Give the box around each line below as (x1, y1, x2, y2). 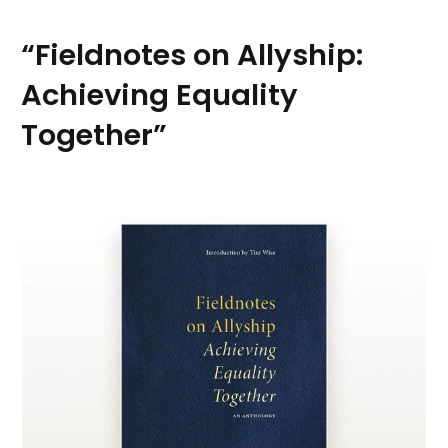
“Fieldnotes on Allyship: (21, 34, 364, 75)
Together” (21, 114, 168, 155)
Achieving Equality (21, 74, 299, 115)
